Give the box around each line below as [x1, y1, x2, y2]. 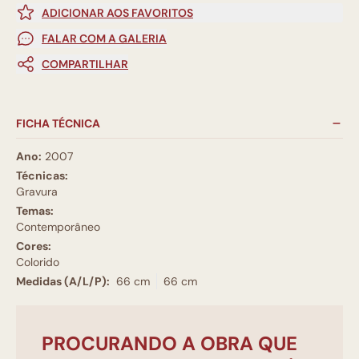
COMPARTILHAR [42, 57, 128, 72]
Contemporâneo [16, 220, 100, 235]
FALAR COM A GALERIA [42, 31, 167, 46]
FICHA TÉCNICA [16, 116, 100, 131]
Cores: [16, 239, 51, 254]
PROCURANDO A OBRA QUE [42, 331, 297, 357]
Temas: [16, 204, 54, 219]
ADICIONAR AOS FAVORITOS [42, 6, 193, 21]
